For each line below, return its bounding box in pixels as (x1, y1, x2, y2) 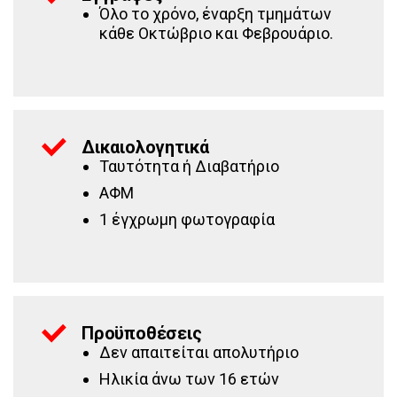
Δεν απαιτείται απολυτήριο (99, 343, 299, 362)
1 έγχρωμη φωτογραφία (99, 210, 275, 229)
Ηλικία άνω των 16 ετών (99, 370, 279, 388)
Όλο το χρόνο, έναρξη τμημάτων (99, 4, 331, 23)
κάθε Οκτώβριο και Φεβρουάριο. (99, 24, 333, 43)
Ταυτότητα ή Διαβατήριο (99, 157, 279, 175)
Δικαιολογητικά (82, 136, 210, 158)
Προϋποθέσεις (82, 323, 202, 344)
